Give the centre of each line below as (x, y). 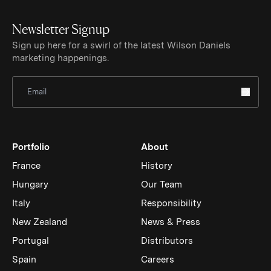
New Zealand (39, 222)
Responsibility (171, 204)
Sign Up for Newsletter (69, 82)
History (157, 166)
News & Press (171, 222)
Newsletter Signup (60, 29)
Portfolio (31, 147)
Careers (158, 260)
